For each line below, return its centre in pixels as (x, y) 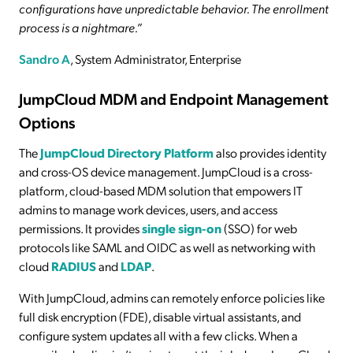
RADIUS (74, 266)
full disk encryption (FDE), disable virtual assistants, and (160, 317)
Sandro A (45, 59)
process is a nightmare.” (80, 28)
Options (47, 123)
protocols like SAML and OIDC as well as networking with (167, 247)
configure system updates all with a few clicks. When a (158, 336)
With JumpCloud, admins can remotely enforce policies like (172, 298)
